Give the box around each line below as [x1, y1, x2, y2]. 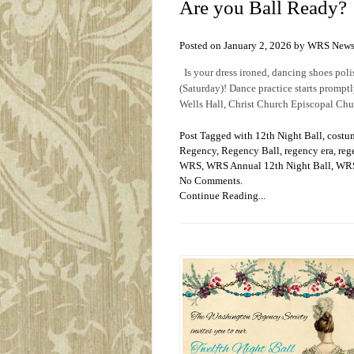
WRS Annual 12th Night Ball [206, 159, 331, 171]
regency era [284, 144, 333, 156]
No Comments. [179, 174, 243, 186]
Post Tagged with [179, 129, 255, 141]
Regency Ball [221, 144, 280, 156]
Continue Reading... [179, 189, 265, 201]
